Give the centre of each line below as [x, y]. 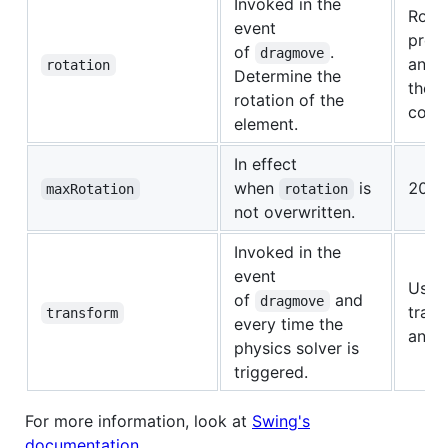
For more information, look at [138, 421]
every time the [288, 324]
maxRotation [90, 189]
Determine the [287, 76]
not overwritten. [294, 212]
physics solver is [296, 348]
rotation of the [289, 100]
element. [266, 124]
